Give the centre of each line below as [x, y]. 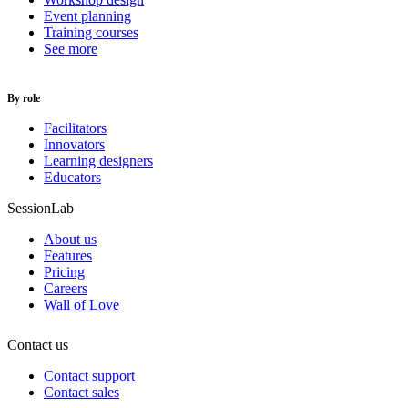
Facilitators [75, 128]
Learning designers [98, 161]
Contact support [89, 376]
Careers [66, 289]
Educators [72, 178]
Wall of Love [82, 305]
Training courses [91, 33]
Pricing [64, 272]
